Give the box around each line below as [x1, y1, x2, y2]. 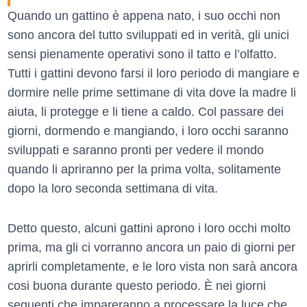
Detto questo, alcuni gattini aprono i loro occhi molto [8, 221, 291, 236]
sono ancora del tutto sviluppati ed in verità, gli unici [8, 28, 289, 42]
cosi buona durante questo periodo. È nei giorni [8, 279, 266, 293]
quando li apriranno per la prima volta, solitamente [8, 162, 281, 177]
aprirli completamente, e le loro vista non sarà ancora [8, 260, 297, 274]
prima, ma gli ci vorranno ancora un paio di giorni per [8, 241, 295, 255]
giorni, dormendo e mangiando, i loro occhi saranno [8, 124, 288, 138]
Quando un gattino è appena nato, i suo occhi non [8, 9, 280, 23]
